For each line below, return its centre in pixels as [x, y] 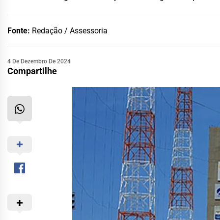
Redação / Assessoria [70, 30]
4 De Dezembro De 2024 [39, 61]
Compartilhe [32, 71]
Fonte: [20, 30]
